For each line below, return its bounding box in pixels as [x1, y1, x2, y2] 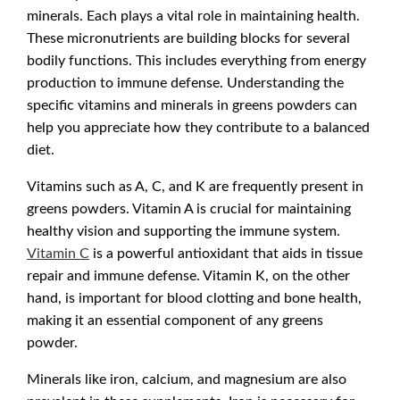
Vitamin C [27, 243, 89, 262]
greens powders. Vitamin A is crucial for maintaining [27, 198, 351, 218]
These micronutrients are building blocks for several [27, 28, 350, 47]
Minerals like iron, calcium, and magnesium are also [27, 369, 346, 388]
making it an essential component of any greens [27, 310, 323, 329]
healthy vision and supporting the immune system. [27, 221, 340, 240]
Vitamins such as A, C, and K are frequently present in [27, 176, 363, 196]
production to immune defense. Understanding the [27, 72, 344, 92]
